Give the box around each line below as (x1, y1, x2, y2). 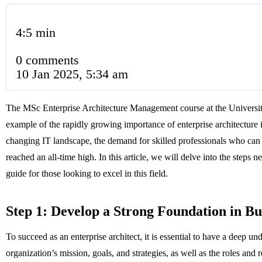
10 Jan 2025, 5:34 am (16, 66, 128, 81)
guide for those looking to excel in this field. (6, 168, 168, 178)
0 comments (16, 52, 79, 67)
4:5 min (16, 25, 56, 40)
